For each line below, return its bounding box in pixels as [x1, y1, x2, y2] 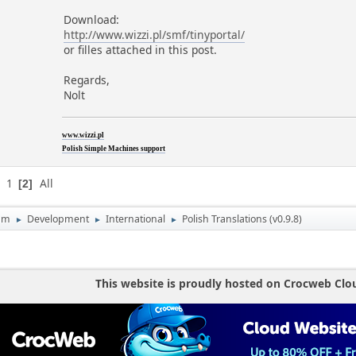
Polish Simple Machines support [62, 145, 166, 153]
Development [27, 212, 90, 226]
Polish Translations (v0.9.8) [182, 212, 303, 226]
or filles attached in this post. [64, 42, 218, 58]
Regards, [64, 72, 110, 88]
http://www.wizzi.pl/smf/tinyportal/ [64, 27, 246, 43]
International [106, 212, 166, 226]
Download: [64, 12, 120, 28]
